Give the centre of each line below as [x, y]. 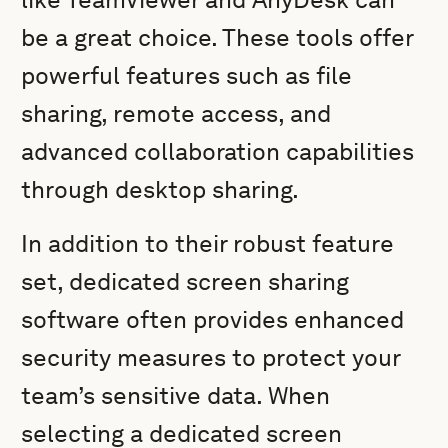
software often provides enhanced [213, 319]
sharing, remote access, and [176, 113]
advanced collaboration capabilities [218, 151]
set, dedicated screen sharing [185, 281]
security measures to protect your [211, 357]
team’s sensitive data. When [176, 395]
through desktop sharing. [160, 189]
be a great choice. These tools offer [217, 37]
